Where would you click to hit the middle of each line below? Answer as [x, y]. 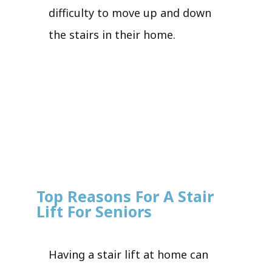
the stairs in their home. [112, 34]
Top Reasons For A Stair [125, 196]
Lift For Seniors [94, 211]
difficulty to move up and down [130, 12]
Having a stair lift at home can [128, 254]
